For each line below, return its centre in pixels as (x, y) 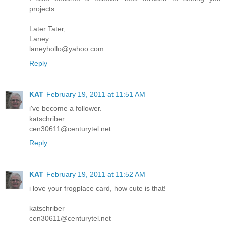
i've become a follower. (66, 108)
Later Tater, (47, 29)
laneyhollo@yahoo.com (67, 49)
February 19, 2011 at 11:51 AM (96, 94)
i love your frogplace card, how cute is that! (98, 188)
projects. (43, 8)
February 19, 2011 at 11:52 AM (96, 174)
